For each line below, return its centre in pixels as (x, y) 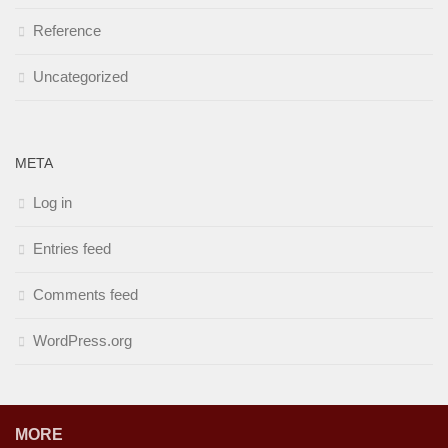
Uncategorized (80, 76)
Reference (67, 30)
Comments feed (85, 294)
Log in (52, 202)
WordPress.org (82, 340)
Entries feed (72, 248)
